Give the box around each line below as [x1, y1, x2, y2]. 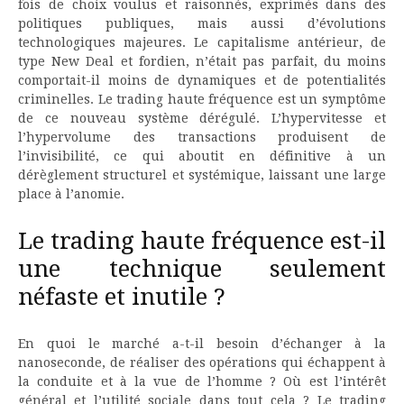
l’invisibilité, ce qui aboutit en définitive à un [18, 148, 386, 163]
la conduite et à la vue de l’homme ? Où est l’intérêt [18, 373, 386, 389]
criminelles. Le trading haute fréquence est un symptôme [18, 91, 386, 106]
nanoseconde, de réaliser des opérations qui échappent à [18, 354, 386, 370]
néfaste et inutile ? [18, 282, 225, 310]
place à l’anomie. [18, 186, 124, 201]
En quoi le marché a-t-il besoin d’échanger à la [18, 335, 386, 351]
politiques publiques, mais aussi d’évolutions [18, 15, 386, 31]
